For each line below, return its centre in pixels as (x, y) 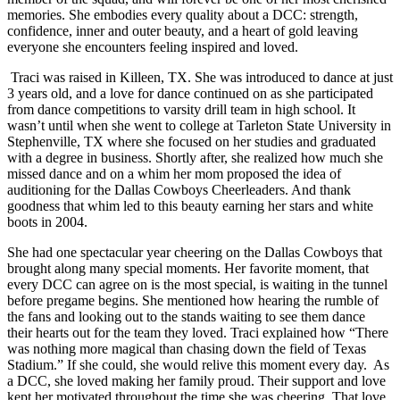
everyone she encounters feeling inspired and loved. (154, 46)
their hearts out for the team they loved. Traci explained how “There (198, 332)
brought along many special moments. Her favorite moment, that (188, 268)
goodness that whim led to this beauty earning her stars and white (190, 205)
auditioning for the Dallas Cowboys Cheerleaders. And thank (179, 189)
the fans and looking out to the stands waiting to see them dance (186, 316)
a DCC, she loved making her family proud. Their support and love (196, 380)
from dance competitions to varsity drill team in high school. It (181, 109)
